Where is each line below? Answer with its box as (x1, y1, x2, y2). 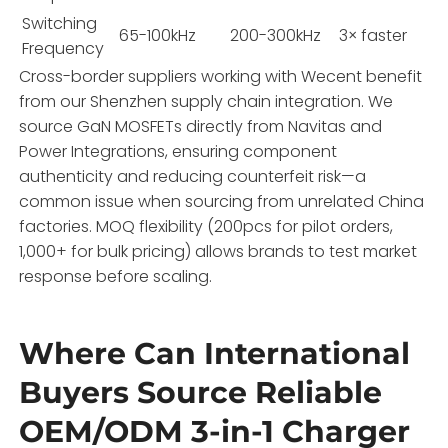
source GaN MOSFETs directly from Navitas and (19, 114, 383, 138)
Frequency (22, 36, 105, 60)
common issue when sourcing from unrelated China (19, 189, 425, 213)
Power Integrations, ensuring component (19, 139, 338, 163)
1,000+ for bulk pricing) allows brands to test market (19, 239, 418, 263)
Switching (22, 11, 98, 35)
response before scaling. (19, 264, 213, 288)
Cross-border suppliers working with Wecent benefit (19, 64, 423, 88)
